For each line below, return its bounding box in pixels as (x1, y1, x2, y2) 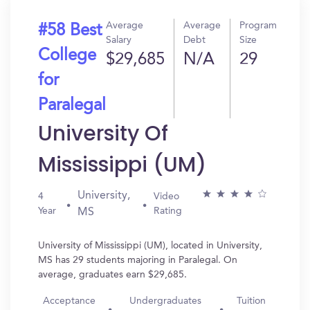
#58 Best (38, 23, 102, 39)
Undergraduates (129, 296, 202, 306)
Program (239, 21, 277, 30)
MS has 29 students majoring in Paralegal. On (38, 255, 237, 265)
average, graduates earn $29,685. (38, 270, 187, 280)
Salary (106, 35, 131, 45)
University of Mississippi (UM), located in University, (38, 241, 262, 250)
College (38, 48, 96, 64)
